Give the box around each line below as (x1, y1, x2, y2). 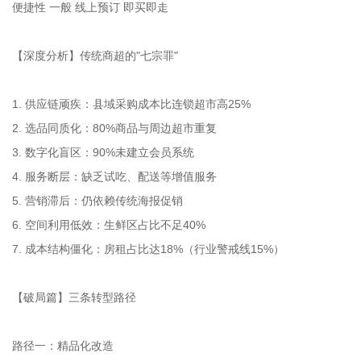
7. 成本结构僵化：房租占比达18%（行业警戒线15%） (12, 242, 291, 255)
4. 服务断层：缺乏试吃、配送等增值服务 (12, 169, 223, 183)
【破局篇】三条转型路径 (12, 290, 136, 304)
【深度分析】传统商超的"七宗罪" (12, 48, 178, 62)
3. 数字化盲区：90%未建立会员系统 (12, 145, 201, 159)
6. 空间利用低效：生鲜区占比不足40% (12, 218, 212, 231)
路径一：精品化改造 (12, 338, 120, 352)
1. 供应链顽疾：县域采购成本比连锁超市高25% (12, 97, 257, 110)
